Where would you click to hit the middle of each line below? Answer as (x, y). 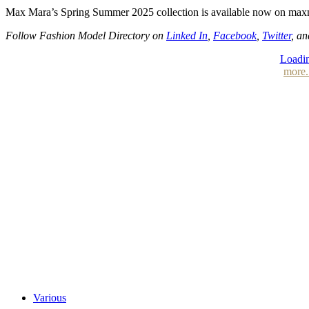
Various (50, 297)
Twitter (277, 36)
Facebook (235, 36)
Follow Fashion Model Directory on (86, 36)
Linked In (187, 36)
